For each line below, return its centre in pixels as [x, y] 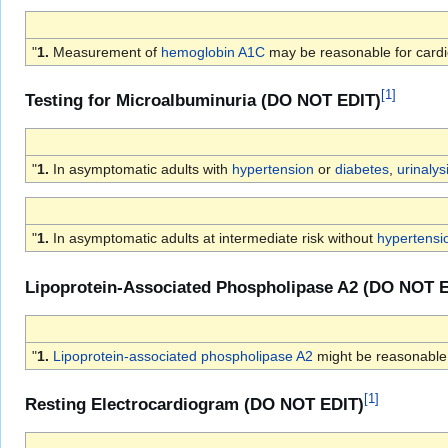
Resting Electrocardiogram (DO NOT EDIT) [194, 405]
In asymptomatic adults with [140, 169]
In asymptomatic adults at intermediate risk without [212, 238]
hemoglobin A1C [212, 51]
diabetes [361, 169]
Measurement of [104, 51]
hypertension [272, 169]
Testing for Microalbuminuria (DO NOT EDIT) [203, 101]
